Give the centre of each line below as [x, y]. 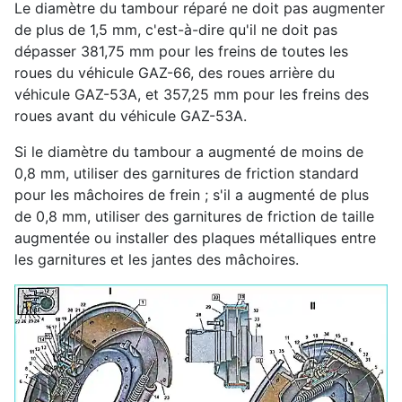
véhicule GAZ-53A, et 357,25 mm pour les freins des [192, 95]
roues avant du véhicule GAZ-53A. [131, 116]
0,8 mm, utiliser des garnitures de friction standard [187, 174]
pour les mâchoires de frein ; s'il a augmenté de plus [192, 195]
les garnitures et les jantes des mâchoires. [157, 260]
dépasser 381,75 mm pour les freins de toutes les [181, 52]
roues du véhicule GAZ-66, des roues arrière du [175, 73]
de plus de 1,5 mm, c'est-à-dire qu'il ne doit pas [176, 30]
